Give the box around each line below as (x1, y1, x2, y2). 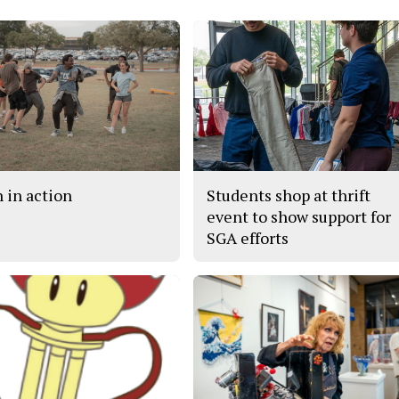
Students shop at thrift (207, 184, 371, 207)
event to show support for (207, 206, 392, 228)
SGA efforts (207, 227, 289, 249)
